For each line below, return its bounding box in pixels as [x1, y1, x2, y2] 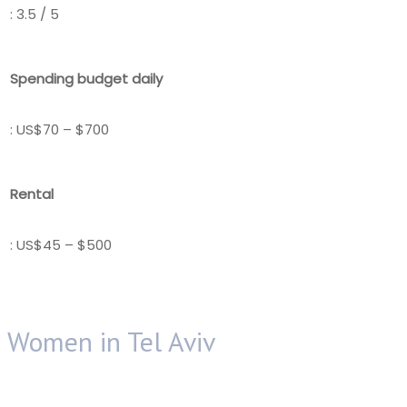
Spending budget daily [10, 68, 163, 88]
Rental [10, 184, 54, 203]
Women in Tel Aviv [7, 323, 215, 359]
